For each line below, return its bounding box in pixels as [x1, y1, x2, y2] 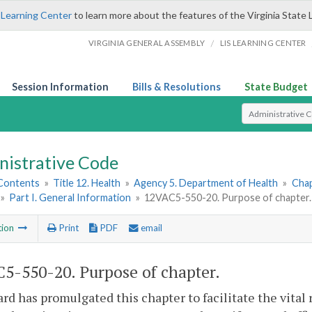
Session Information [12, 81, 109, 93]
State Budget [244, 81, 308, 93]
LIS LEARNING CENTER [219, 38, 306, 47]
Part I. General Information [9, 192, 132, 204]
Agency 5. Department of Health [134, 177, 279, 189]
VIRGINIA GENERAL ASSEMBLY [88, 38, 205, 47]
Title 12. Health [53, 177, 121, 189]
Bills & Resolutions [132, 81, 221, 93]
